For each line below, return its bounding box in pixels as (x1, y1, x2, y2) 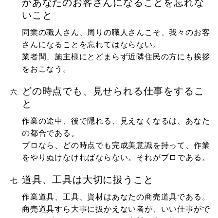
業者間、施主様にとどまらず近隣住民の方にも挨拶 (22, 52, 210, 61)
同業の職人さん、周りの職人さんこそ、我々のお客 (22, 28, 210, 36)
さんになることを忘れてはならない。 (22, 40, 161, 49)
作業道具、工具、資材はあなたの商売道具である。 (22, 192, 210, 201)
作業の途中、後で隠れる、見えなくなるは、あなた (22, 116, 210, 125)
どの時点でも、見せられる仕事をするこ (22, 85, 204, 96)
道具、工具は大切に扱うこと (22, 174, 154, 185)
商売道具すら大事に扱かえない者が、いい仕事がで (22, 204, 210, 213)
